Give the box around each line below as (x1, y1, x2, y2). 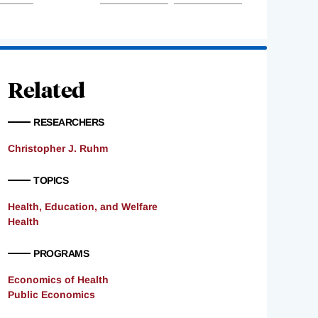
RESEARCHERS (33, 116, 104, 128)
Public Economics (8, 289, 95, 301)
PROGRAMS (33, 248, 89, 260)
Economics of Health (8, 274, 109, 286)
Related (8, 75, 85, 104)
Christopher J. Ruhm (8, 143, 108, 155)
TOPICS (33, 175, 68, 187)
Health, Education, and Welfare (8, 201, 158, 213)
